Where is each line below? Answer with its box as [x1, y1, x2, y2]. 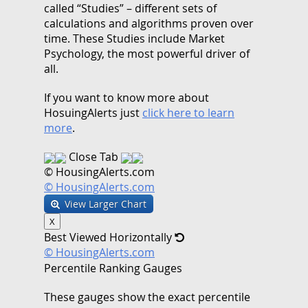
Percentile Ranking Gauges [44, 260, 182, 276]
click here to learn [142, 104, 234, 120]
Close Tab [69, 148, 118, 164]
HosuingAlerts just [44, 104, 142, 120]
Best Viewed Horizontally [44, 229, 175, 245]
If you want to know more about [44, 89, 209, 105]
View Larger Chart [65, 197, 146, 210]
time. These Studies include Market [44, 30, 225, 46]
